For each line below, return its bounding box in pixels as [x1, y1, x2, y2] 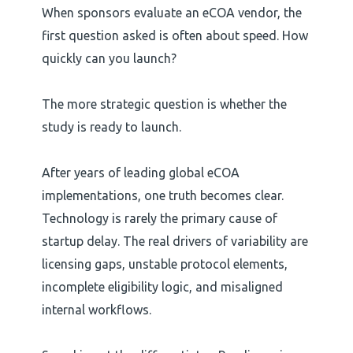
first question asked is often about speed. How [41, 28, 308, 43]
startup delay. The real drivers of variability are [41, 234, 308, 249]
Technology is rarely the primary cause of [41, 211, 277, 226]
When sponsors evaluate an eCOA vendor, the [41, 6, 302, 20]
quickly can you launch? [41, 51, 176, 66]
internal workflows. [41, 303, 151, 318]
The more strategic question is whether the [41, 97, 287, 112]
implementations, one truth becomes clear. [41, 188, 284, 203]
